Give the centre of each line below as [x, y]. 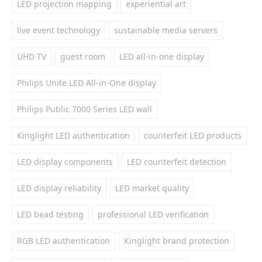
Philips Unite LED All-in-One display [87, 83]
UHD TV [32, 56]
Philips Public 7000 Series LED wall [85, 109]
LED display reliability [59, 188]
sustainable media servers [166, 30]
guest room [83, 56]
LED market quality [152, 188]
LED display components [65, 162]
